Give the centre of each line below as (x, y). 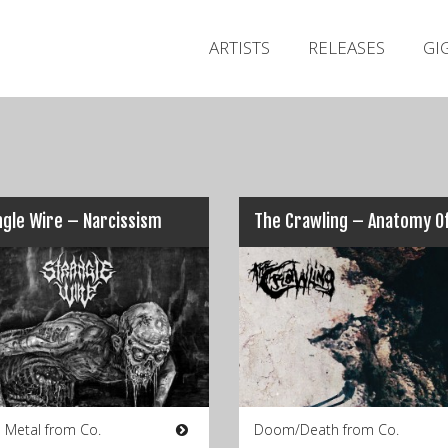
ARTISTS (239, 47)
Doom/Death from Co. (326, 429)
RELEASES (346, 47)
